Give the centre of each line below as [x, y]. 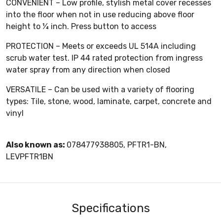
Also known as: [36, 145]
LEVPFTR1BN [30, 156]
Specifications [110, 208]
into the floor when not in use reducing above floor [100, 14]
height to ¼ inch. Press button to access [81, 26]
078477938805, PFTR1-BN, [117, 145]
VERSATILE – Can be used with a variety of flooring [100, 89]
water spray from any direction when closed [88, 70]
